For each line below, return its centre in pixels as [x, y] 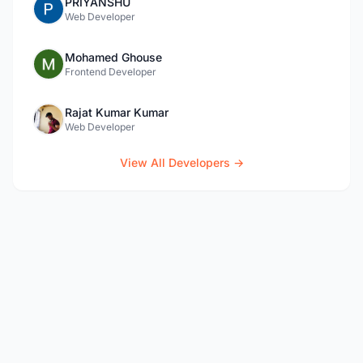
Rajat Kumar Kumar [117, 112]
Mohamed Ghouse [113, 57]
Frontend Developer [111, 72]
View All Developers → [181, 162]
